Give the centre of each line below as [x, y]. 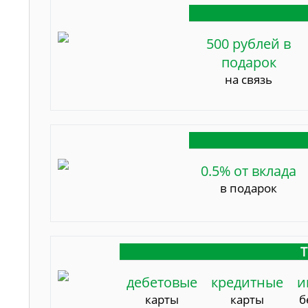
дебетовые [162, 282]
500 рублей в [249, 43]
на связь [249, 79]
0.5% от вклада [249, 170]
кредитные [247, 282]
